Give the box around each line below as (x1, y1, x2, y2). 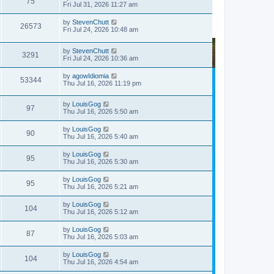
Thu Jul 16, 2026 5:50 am (63, 108, 138, 116)
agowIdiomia (72, 72, 109, 80)
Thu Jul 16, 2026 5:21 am (63, 183, 138, 191)
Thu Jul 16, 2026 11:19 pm (63, 79, 141, 87)
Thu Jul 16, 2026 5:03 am (63, 233, 138, 241)
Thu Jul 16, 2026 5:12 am (63, 208, 138, 216)
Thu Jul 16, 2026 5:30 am (63, 158, 138, 166)
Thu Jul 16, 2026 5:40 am (63, 133, 138, 141)
